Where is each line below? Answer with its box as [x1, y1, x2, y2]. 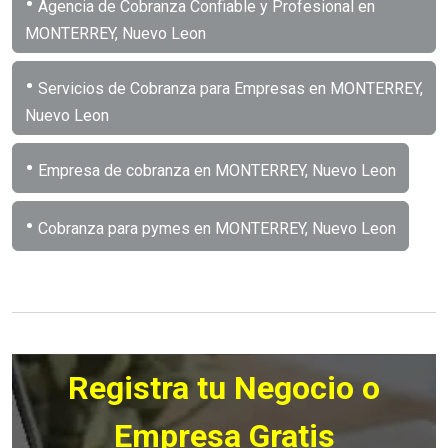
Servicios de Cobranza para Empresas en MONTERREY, [34, 78, 423, 98]
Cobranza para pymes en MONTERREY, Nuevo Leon [34, 218, 396, 238]
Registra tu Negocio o [68, 368, 380, 407]
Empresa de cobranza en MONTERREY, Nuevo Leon [34, 160, 396, 180]
